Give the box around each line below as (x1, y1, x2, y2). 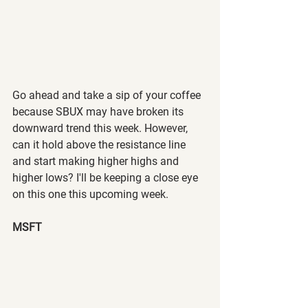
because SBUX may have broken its (12, 105, 186, 119)
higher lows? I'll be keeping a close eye (12, 171, 201, 185)
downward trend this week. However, (12, 122, 190, 135)
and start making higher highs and (12, 155, 181, 168)
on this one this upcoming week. (12, 188, 168, 201)
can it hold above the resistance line (12, 138, 188, 152)
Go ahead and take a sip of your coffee (12, 89, 203, 102)
